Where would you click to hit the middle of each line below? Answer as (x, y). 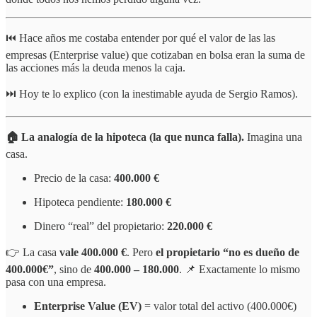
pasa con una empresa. (56, 282)
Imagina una (275, 137)
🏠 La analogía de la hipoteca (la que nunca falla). (126, 137)
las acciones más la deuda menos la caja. (96, 68)
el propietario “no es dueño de (227, 253)
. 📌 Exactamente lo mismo (240, 270)
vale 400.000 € (93, 253)
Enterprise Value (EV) (88, 306)
